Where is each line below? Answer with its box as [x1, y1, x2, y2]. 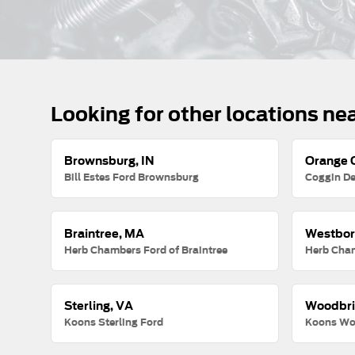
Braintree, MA [64, 226, 145, 240]
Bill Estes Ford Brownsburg [64, 171, 200, 184]
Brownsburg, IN [64, 154, 155, 168]
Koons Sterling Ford [64, 315, 164, 328]
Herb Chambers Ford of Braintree [64, 243, 228, 256]
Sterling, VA [64, 298, 134, 312]
